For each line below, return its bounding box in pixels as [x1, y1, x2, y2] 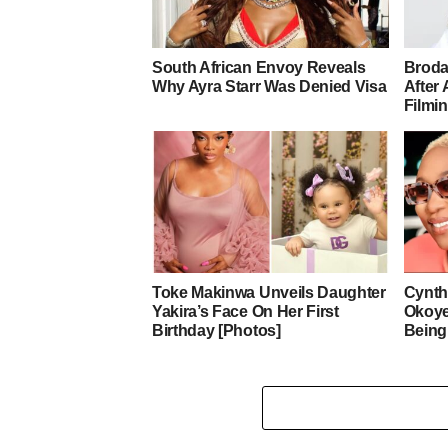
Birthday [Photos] [152, 322, 281, 340]
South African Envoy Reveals [152, 59, 366, 77]
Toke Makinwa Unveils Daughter [152, 284, 386, 302]
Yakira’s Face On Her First [152, 303, 339, 321]
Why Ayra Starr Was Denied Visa [152, 78, 387, 96]
